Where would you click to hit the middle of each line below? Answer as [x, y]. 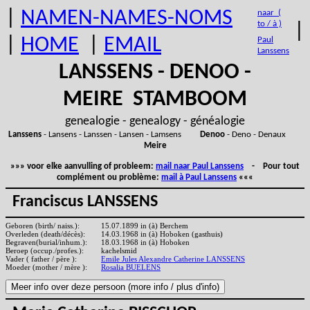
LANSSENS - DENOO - [155, 73]
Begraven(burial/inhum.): [46, 243]
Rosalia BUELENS [131, 267]
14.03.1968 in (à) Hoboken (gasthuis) [161, 234]
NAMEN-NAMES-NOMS [127, 19]
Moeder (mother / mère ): [46, 267]
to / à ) [270, 24]
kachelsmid [118, 251]
